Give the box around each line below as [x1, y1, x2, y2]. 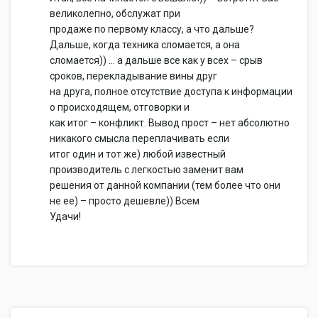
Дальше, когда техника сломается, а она [50, 39, 240, 50]
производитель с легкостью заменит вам [50, 164, 243, 175]
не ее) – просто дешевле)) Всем [50, 195, 199, 207]
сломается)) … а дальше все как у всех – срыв [50, 55, 263, 66]
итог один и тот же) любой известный [50, 148, 226, 160]
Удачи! [50, 211, 81, 222]
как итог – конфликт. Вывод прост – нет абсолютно [50, 117, 290, 128]
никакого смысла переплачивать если [50, 133, 229, 144]
